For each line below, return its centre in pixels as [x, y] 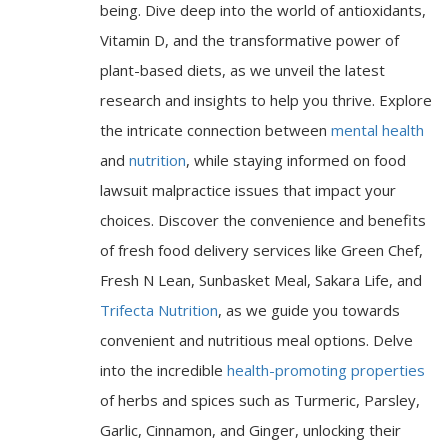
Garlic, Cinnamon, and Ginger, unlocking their [250, 430]
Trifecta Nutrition [159, 310]
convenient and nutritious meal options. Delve [256, 340]
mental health [377, 130]
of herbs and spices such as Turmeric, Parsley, [260, 400]
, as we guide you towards [309, 310]
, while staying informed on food [296, 160]
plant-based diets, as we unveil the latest [242, 70]
